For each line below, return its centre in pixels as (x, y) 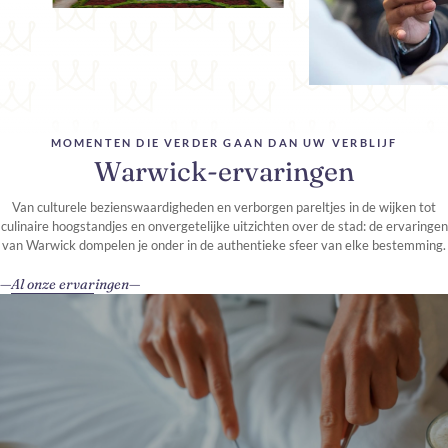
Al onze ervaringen (70, 283)
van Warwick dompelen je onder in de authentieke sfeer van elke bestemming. (224, 244)
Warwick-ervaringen (224, 171)
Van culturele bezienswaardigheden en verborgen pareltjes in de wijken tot (224, 206)
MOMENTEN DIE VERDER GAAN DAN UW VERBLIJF (224, 142)
